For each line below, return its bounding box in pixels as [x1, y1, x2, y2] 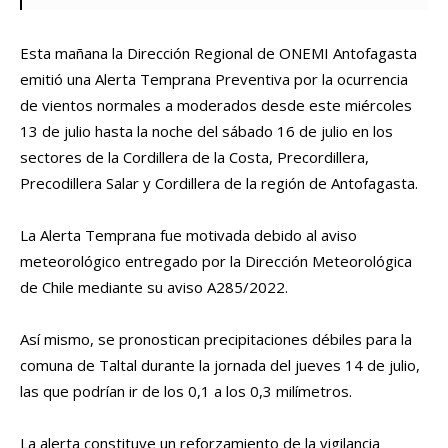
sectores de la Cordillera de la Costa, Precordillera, [20, 147, 369, 168]
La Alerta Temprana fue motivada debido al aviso [20, 225, 357, 246]
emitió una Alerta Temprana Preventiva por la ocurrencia [20, 69, 408, 90]
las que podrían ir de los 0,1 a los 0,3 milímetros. [20, 381, 352, 402]
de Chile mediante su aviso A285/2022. [20, 277, 288, 298]
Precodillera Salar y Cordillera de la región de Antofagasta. [20, 173, 418, 194]
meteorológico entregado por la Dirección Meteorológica [20, 251, 412, 272]
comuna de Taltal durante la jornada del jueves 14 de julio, [20, 355, 420, 376]
